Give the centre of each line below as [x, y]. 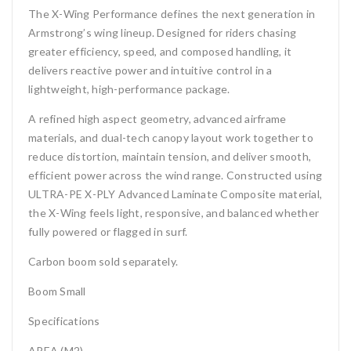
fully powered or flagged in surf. [108, 232]
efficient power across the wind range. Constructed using [175, 175]
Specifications [64, 321]
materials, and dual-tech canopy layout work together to [171, 138]
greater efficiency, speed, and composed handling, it [160, 52]
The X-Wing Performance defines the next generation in [172, 14]
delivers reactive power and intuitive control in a [150, 71]
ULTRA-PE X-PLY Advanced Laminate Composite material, [175, 194]
